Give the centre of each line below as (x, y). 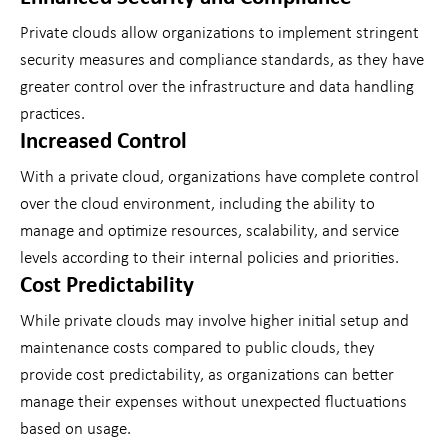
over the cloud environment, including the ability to (197, 205)
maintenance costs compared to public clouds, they (197, 349)
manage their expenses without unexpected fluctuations (213, 403)
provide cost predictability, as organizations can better (207, 376)
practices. (52, 115)
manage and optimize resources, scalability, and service (209, 232)
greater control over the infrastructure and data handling (217, 88)
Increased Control (103, 142)
